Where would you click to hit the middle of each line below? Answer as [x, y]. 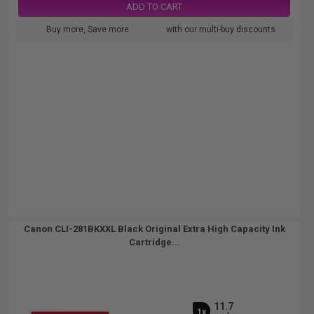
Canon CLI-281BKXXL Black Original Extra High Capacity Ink [154, 229]
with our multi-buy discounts [221, 29]
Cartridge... [154, 242]
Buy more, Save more [88, 29]
